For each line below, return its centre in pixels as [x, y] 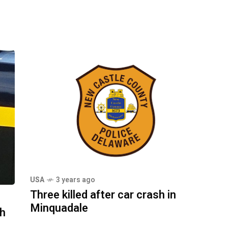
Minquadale [59, 208]
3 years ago [76, 180]
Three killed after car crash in [103, 195]
